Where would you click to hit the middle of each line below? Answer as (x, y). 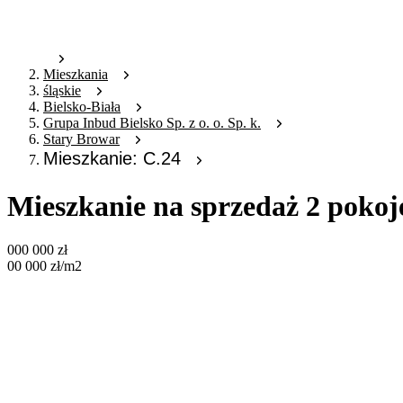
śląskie (62, 91)
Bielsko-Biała (82, 107)
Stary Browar (81, 139)
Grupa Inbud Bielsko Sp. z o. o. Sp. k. (152, 123)
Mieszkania (76, 75)
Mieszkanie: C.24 (112, 159)
